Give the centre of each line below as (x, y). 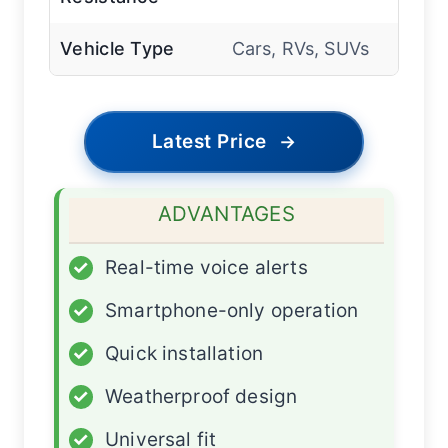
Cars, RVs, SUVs (300, 49)
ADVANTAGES (226, 214)
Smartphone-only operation (232, 311)
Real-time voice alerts (206, 268)
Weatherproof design (201, 397)
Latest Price (209, 142)
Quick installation (184, 354)
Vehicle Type (117, 49)
